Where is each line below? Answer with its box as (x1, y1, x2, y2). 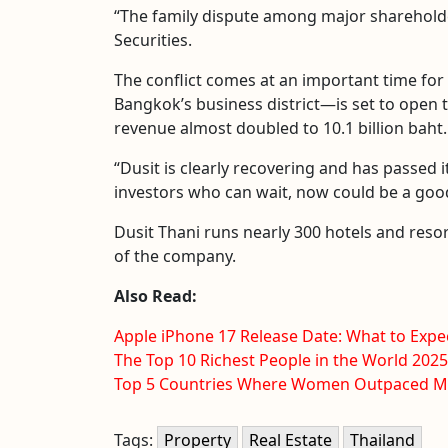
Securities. (114, 28, 192, 51)
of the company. (114, 244, 236, 267)
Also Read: (114, 284, 197, 307)
